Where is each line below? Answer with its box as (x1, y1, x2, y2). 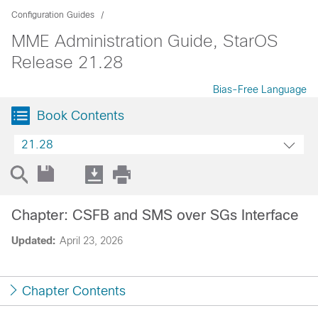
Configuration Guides (11, 10, 94, 20)
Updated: (11, 235, 55, 246)
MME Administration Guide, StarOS (11, 31, 278, 50)
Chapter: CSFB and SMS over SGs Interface (11, 207, 299, 223)
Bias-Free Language (213, 84, 307, 95)
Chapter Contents (22, 284, 126, 298)
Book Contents (37, 109, 124, 123)
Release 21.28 (11, 53, 123, 72)
